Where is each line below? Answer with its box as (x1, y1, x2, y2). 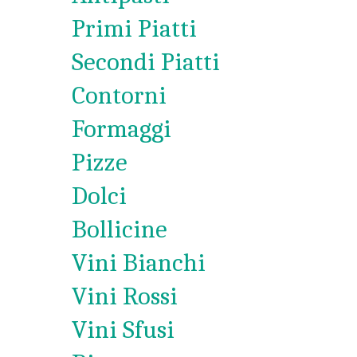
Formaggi (72, 114, 171, 143)
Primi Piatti (72, 14, 197, 43)
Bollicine (72, 214, 167, 244)
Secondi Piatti (72, 47, 220, 76)
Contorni (72, 80, 167, 110)
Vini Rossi (72, 281, 178, 311)
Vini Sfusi (72, 315, 175, 344)
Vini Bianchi (72, 248, 206, 277)
